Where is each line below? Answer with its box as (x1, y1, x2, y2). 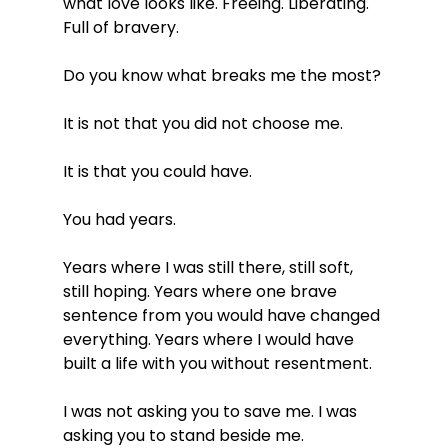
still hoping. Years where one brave (62, 279, 341, 303)
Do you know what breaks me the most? (62, 63, 381, 87)
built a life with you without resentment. (62, 351, 372, 375)
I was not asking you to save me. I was (62, 399, 361, 423)
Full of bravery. (62, 15, 179, 39)
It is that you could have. (62, 159, 252, 183)
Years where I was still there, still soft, (62, 255, 357, 279)
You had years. (62, 207, 176, 231)
